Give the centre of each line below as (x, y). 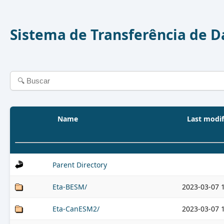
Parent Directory (80, 165)
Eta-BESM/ (70, 187)
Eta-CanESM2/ (76, 209)
